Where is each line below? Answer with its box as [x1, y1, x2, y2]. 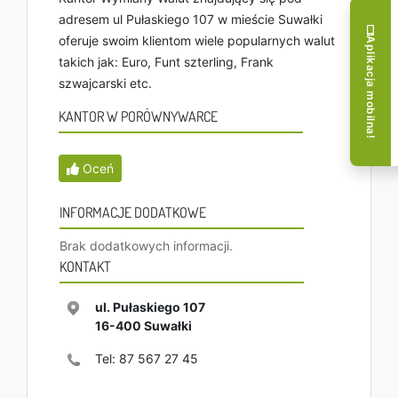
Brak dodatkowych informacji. [60, 238, 233, 253]
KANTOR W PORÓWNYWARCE [59, 107, 218, 125]
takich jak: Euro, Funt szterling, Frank [59, 54, 274, 69]
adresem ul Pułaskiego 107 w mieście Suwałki [59, 12, 322, 27]
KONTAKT [60, 258, 111, 275]
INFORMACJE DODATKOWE [60, 203, 206, 221]
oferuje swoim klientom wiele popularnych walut [59, 33, 335, 48]
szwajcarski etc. [59, 76, 152, 91]
